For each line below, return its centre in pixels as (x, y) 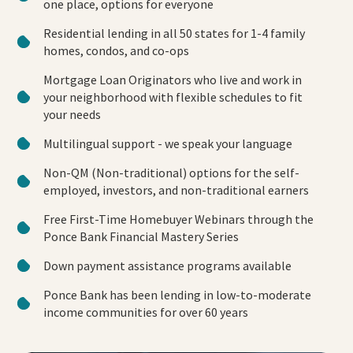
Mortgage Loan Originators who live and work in (173, 80)
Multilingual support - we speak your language (168, 144)
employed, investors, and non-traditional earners (176, 190)
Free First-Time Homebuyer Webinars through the (178, 219)
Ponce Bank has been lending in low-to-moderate (177, 295)
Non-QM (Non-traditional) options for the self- (171, 173)
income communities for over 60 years (146, 312)
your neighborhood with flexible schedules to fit (173, 97)
